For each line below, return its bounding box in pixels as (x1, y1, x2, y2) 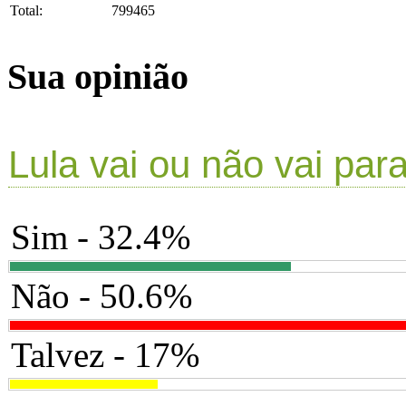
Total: (10, 3, 43, 19)
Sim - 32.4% (11, 217, 190, 257)
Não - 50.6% (11, 276, 192, 316)
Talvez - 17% (11, 335, 199, 375)
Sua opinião (7, 55, 188, 97)
